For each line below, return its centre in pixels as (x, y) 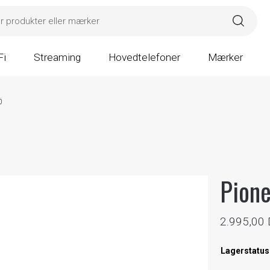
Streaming (57, 57)
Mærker (225, 57)
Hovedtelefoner (144, 57)
